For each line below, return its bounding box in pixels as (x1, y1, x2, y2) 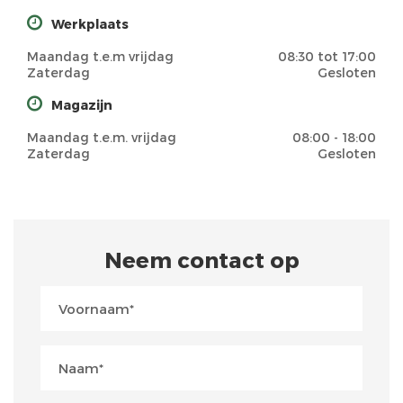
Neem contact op (103, 246, 300, 273)
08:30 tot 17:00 (278, 49, 376, 64)
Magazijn (51, 97, 112, 112)
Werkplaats (51, 16, 129, 31)
